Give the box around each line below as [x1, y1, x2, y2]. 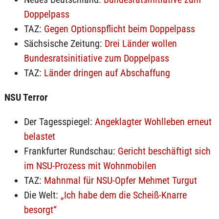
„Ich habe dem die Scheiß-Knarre [60, 189, 187, 201]
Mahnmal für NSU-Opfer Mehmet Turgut [44, 175, 197, 186]
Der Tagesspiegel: [23, 116, 95, 128]
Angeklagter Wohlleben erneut [94, 116, 212, 128]
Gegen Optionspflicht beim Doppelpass [44, 23, 195, 35]
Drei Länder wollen [104, 38, 177, 49]
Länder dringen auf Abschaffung [44, 67, 170, 79]
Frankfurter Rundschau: [23, 145, 118, 157]
